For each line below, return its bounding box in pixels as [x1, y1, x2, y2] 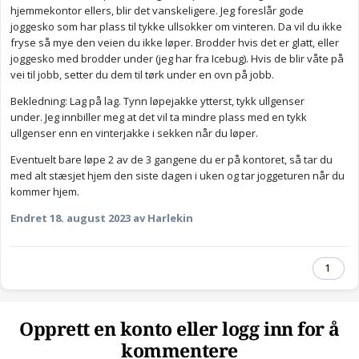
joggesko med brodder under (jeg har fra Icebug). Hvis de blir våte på [10, 51, 344, 67]
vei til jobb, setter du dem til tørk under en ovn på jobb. [10, 67, 276, 83]
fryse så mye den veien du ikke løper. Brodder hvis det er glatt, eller [10, 35, 339, 50]
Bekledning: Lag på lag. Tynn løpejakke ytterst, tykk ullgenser [10, 94, 305, 109]
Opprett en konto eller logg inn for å [19, 319, 340, 341]
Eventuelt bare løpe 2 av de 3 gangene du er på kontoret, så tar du [10, 152, 333, 167]
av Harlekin [131, 211, 193, 226]
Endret [10, 211, 50, 226]
